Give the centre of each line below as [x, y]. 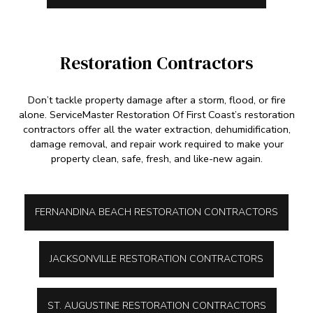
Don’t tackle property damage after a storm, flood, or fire [156, 100]
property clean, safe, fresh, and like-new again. [156, 158]
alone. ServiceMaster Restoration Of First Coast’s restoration [156, 114]
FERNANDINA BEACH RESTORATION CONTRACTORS [156, 212]
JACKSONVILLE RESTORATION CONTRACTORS [156, 259]
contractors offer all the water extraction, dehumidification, [156, 129]
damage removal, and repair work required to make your [156, 144]
